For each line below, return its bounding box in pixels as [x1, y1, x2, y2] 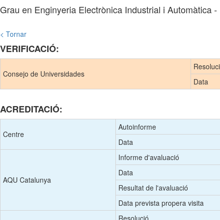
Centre [3, 129, 24, 139]
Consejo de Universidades [3, 69, 84, 79]
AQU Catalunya [3, 175, 51, 185]
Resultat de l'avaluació [118, 183, 188, 192]
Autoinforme [118, 122, 156, 132]
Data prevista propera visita [118, 198, 204, 208]
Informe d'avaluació [118, 152, 179, 162]
